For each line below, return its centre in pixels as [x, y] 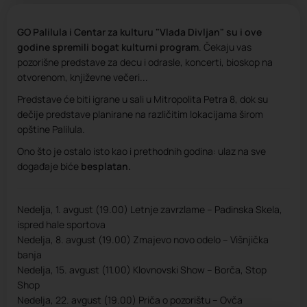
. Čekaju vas [225, 47]
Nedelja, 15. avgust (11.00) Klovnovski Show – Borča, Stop [142, 270]
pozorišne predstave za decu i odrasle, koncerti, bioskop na [145, 62]
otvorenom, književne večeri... [83, 77]
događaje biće [49, 166]
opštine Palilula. [51, 129]
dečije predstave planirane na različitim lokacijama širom [140, 114]
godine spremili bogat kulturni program [108, 47]
